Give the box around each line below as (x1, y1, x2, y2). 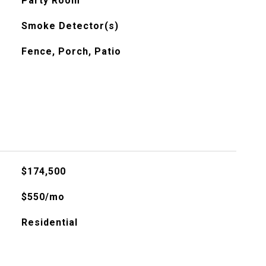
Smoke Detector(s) (21, 20, 119, 31)
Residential (21, 217, 78, 228)
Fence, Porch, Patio (21, 46, 121, 57)
